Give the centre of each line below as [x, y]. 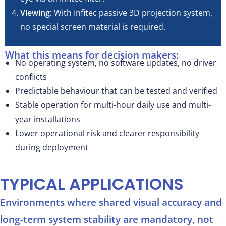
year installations [48, 119]
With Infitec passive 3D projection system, [132, 12]
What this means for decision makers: [92, 55]
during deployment [52, 147]
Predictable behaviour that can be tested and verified [116, 91]
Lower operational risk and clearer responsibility [107, 133]
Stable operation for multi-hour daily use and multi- [113, 105]
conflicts [31, 76]
